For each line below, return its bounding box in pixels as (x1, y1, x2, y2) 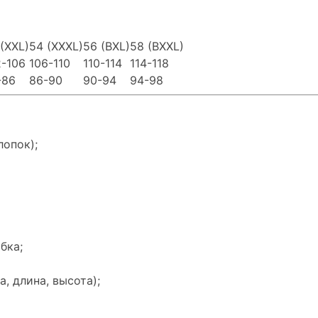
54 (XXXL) (29, 38, 83, 53)
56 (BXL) (83, 38, 130, 53)
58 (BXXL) (130, 38, 184, 53)
